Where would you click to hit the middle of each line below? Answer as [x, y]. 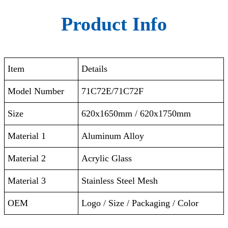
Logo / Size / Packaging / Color [140, 203]
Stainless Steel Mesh [120, 180]
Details [94, 68]
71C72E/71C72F [112, 91]
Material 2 [27, 158]
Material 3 [27, 180]
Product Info [114, 24]
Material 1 [27, 136]
